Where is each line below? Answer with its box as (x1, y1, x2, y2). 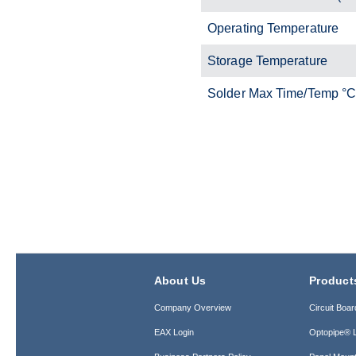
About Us (153, 273, 207, 287)
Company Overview (153, 302, 231, 312)
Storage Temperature (207, 53, 327, 68)
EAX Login (153, 327, 194, 337)
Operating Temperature (207, 21, 339, 35)
